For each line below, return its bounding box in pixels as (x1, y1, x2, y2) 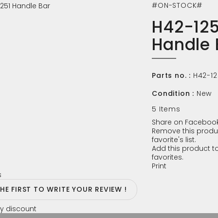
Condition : (152, 89, 194, 98)
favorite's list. (152, 135, 197, 145)
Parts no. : (152, 71, 191, 80)
